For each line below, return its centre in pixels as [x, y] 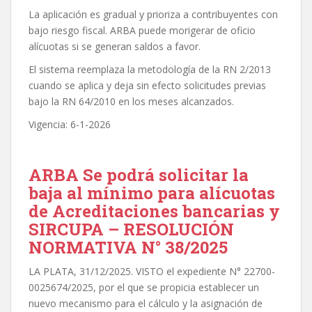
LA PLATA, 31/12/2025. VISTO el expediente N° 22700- [152, 272]
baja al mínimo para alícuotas [152, 193]
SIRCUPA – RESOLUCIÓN [131, 229]
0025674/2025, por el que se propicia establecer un [144, 288]
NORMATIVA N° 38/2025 [128, 248]
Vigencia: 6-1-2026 [70, 125]
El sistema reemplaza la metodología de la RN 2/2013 [150, 70]
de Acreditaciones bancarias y [154, 211]
